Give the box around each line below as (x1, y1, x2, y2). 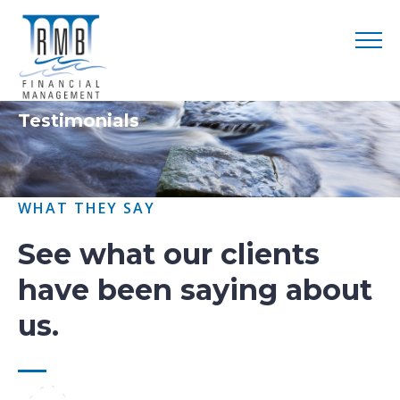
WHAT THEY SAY (18, 197, 155, 218)
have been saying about (18, 271, 372, 307)
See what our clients (18, 236, 320, 271)
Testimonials (18, 110, 139, 131)
